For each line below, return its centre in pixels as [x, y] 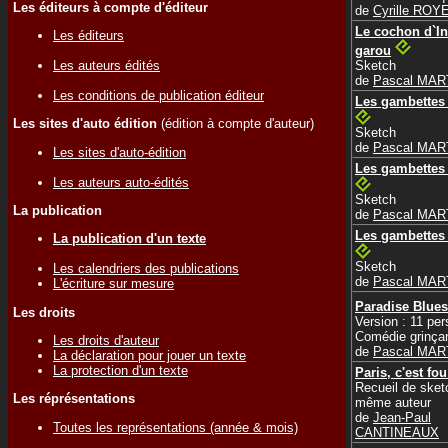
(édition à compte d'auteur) [235, 124]
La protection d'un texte [120, 370]
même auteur [393, 402]
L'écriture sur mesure [113, 284]
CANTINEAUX [397, 432]
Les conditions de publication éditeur [158, 95]
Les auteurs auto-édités [121, 182]
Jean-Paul [402, 417]
